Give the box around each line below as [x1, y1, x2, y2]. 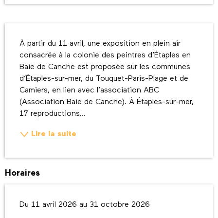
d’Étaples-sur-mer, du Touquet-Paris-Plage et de [19, 75, 188, 83]
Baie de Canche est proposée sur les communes [19, 63, 190, 72]
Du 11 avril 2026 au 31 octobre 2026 [19, 201, 150, 209]
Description [5, 25, 57, 36]
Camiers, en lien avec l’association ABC [19, 87, 159, 95]
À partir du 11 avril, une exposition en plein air [19, 40, 181, 48]
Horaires [5, 169, 40, 178]
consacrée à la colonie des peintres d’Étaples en [19, 52, 191, 60]
